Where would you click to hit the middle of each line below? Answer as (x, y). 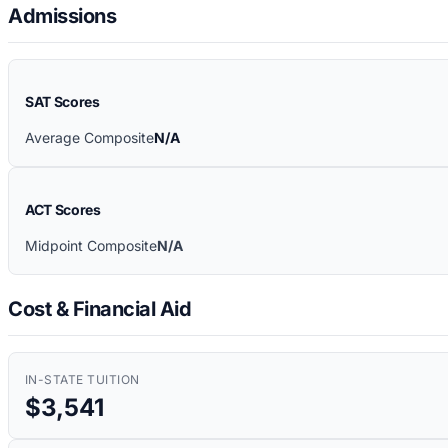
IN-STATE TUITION (82, 379)
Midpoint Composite (91, 246)
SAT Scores (62, 102)
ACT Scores (63, 210)
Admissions (62, 16)
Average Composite (89, 138)
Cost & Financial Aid (99, 308)
